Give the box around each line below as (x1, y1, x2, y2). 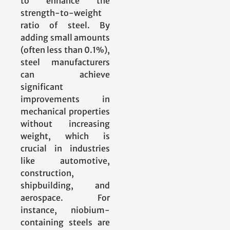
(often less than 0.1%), (21, 45, 110, 55)
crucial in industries (21, 143, 110, 154)
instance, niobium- (21, 205, 110, 216)
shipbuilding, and (21, 180, 110, 191)
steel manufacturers (21, 57, 110, 68)
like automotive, (21, 156, 110, 166)
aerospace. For (21, 193, 110, 203)
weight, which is (21, 131, 110, 142)
